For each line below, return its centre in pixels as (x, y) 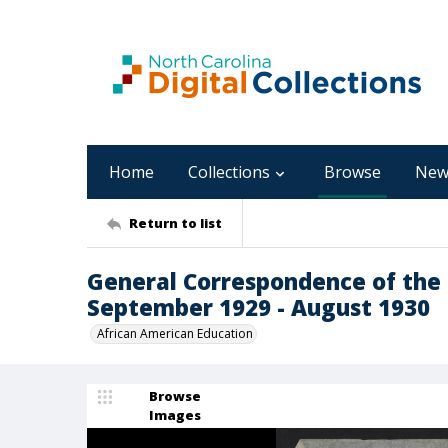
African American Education (175, 333)
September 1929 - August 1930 (258, 307)
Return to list (175, 222)
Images (175, 415)
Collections (229, 172)
